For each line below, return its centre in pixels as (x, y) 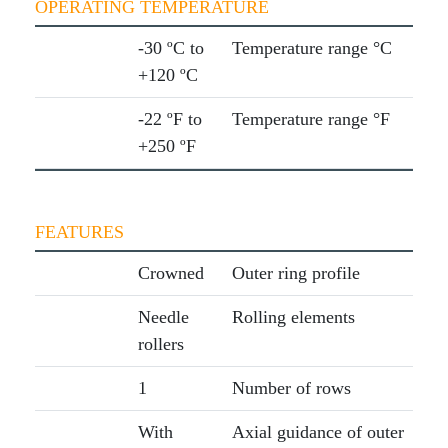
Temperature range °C (311, 48)
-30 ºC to (170, 48)
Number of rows (291, 388)
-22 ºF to (169, 119)
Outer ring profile (295, 273)
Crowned (170, 273)
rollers (160, 344)
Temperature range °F (310, 119)
